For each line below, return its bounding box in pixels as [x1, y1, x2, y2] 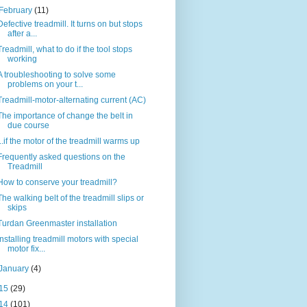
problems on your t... [7, 79, 83, 90]
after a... [7, 29, 37, 39]
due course [7, 121, 49, 131]
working [7, 54, 37, 64]
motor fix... [7, 244, 45, 254]
